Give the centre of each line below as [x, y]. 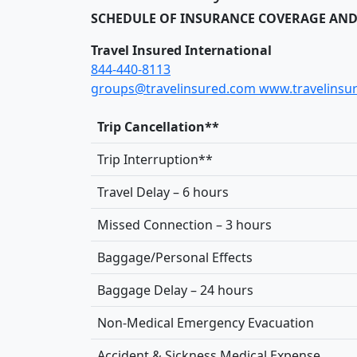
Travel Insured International [181, 50]
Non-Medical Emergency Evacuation [206, 322]
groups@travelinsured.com [175, 88]
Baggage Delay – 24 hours [175, 290]
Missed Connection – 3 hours [184, 224]
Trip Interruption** [155, 159]
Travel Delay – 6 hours [163, 192]
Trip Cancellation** [158, 126]
